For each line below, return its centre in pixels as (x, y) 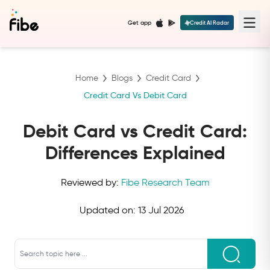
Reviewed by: (89, 182)
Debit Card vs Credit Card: (135, 131)
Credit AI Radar (209, 23)
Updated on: (108, 210)
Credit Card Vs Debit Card (135, 95)
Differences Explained (135, 153)
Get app (140, 23)
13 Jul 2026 (161, 210)
